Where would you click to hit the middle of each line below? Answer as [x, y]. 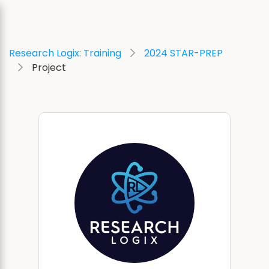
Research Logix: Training [65, 53]
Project [49, 68]
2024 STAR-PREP [183, 53]
